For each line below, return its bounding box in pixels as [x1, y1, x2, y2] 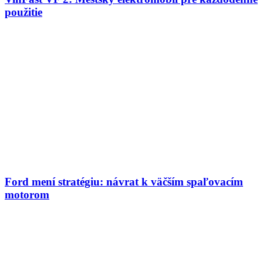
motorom [5, 188, 49, 201]
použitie [5, 6, 42, 19]
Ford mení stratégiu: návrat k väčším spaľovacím [5, 175, 243, 188]
